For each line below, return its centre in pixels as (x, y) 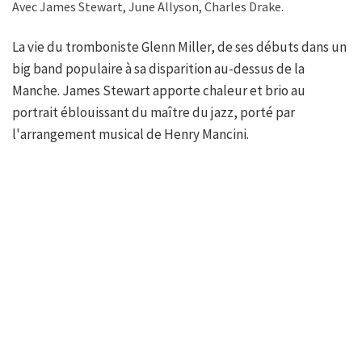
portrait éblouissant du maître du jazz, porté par (154, 113)
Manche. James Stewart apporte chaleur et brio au (159, 91)
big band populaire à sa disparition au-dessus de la (158, 69)
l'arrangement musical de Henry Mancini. (130, 135)
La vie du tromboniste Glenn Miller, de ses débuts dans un (179, 47)
